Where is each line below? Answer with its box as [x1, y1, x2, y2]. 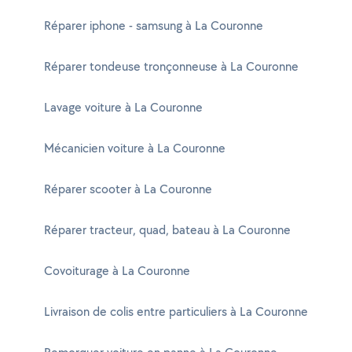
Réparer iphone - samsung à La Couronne [44, 17, 263, 34]
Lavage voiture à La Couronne [44, 99, 203, 115]
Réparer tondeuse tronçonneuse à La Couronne [44, 58, 299, 75]
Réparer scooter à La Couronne [44, 181, 212, 197]
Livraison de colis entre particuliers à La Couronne [44, 303, 308, 320]
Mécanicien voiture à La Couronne [44, 140, 225, 156]
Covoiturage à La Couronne [44, 262, 190, 279]
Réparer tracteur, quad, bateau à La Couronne [44, 222, 291, 238]
